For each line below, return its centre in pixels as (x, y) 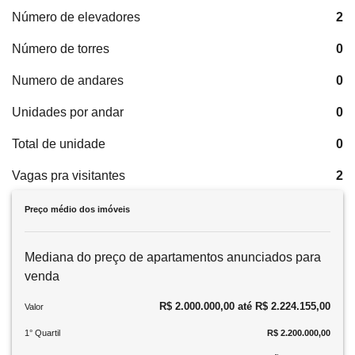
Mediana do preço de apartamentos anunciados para (173, 257)
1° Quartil (42, 333)
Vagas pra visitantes (69, 176)
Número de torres (61, 49)
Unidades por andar (68, 112)
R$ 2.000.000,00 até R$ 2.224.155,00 (245, 306)
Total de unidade (59, 144)
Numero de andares (68, 80)
